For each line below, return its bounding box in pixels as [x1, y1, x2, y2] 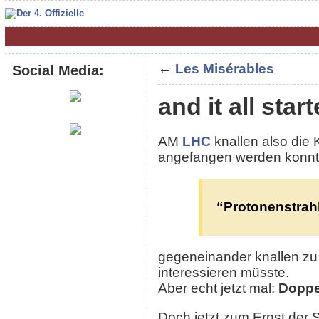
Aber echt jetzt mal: [157, 281, 278, 296]
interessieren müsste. [157, 265, 289, 281]
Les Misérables [174, 61, 274, 76]
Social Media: [11, 62, 104, 78]
